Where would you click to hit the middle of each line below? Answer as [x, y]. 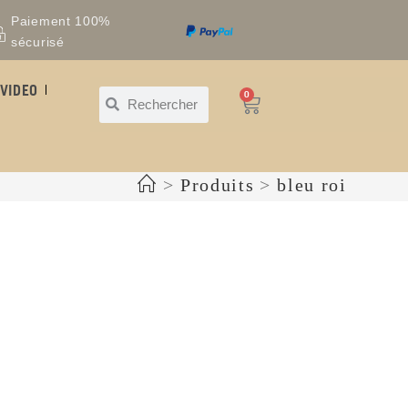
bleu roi [312, 185]
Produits [217, 185]
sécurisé [38, 41]
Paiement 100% [61, 20]
